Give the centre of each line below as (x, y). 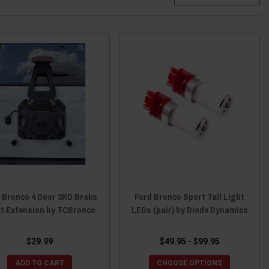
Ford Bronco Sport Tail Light (190, 196)
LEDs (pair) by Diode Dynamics (189, 210)
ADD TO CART (39, 263)
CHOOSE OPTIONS (190, 263)
